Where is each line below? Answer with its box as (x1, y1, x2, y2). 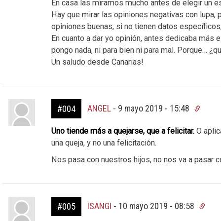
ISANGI (87, 201, 111, 211)
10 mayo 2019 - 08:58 (118, 201, 196, 211)
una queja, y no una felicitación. (51, 138, 156, 147)
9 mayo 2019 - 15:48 (117, 103, 191, 113)
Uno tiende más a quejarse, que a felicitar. (51, 126, 196, 136)
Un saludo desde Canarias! (51, 57, 144, 67)
